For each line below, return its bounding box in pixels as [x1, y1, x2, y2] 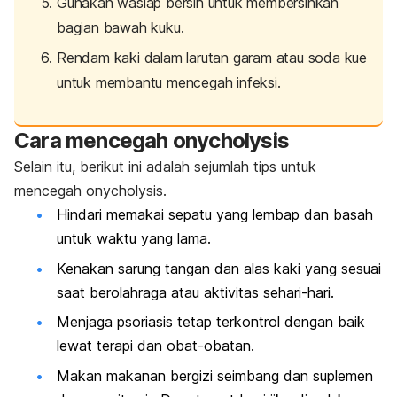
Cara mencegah [14, 128, 173, 154]
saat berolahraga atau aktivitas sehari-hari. [57, 283, 334, 301]
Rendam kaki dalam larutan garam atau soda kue [57, 49, 367, 67]
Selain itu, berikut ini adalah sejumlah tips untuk [14, 158, 316, 176]
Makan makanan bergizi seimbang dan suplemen [57, 366, 373, 385]
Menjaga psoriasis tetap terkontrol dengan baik [57, 313, 365, 331]
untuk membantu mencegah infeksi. [57, 74, 285, 92]
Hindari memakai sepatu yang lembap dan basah [57, 206, 373, 224]
